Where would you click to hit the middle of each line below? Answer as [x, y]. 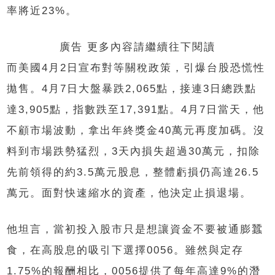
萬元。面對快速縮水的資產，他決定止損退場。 [130, 193]
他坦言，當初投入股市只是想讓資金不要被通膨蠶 [135, 229]
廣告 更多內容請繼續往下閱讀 [137, 47]
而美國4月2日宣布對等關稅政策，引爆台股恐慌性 [136, 68]
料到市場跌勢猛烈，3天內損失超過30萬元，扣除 [134, 151]
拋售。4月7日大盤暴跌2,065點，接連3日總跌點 [132, 88]
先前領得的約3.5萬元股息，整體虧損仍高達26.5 [133, 172]
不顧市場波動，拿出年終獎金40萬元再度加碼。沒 [136, 130]
